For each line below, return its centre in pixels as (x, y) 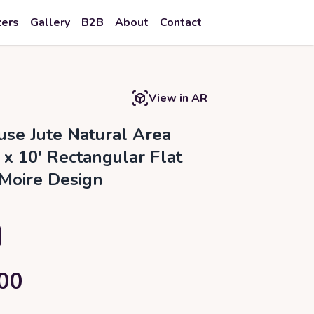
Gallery (50, 22)
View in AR (178, 98)
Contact (181, 22)
